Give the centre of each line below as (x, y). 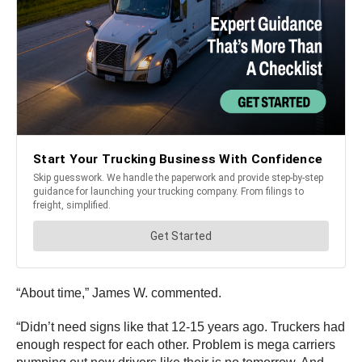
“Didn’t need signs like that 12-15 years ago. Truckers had (181, 326)
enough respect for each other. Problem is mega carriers (176, 344)
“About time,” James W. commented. (119, 293)
